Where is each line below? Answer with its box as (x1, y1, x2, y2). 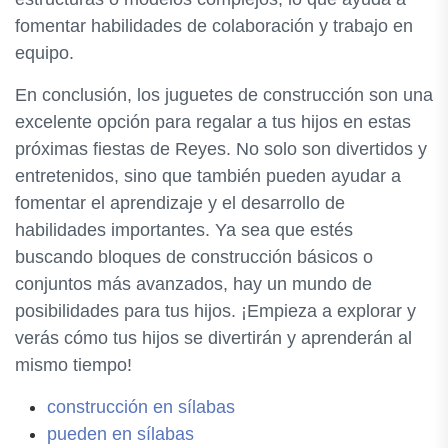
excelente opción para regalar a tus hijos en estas (15, 112, 411, 132)
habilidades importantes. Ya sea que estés (15, 220, 353, 240)
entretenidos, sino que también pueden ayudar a (15, 166, 401, 186)
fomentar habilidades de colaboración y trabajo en (15, 16, 413, 36)
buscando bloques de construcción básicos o (15, 247, 373, 267)
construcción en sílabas (47, 397, 235, 417)
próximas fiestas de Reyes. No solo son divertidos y (15, 139, 427, 159)
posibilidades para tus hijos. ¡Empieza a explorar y (15, 301, 416, 321)
